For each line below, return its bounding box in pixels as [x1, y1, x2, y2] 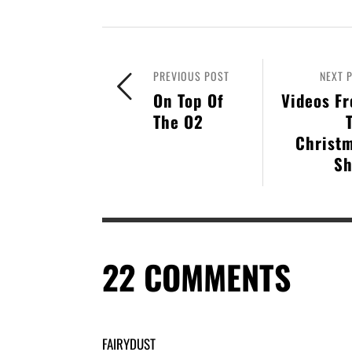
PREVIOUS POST [153, 67, 229, 84]
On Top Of [153, 87, 224, 112]
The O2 [153, 108, 203, 134]
